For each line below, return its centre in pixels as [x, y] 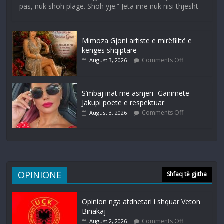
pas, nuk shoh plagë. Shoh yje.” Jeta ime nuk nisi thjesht [109, 6]
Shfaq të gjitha [187, 174]
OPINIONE [40, 175]
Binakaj [94, 211]
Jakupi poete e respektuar [123, 103]
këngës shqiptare [110, 50]
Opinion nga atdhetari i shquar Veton [141, 202]
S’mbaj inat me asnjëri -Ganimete [136, 93]
